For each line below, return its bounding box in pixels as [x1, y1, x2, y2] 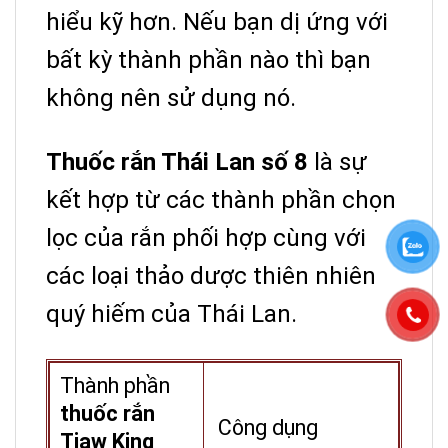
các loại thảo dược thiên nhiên [46, 262, 376, 291]
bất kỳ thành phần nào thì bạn [46, 46, 371, 75]
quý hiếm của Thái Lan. [46, 300, 297, 329]
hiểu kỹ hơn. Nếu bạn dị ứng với [46, 8, 388, 37]
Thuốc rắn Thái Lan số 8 [46, 148, 308, 177]
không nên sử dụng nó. [46, 84, 296, 113]
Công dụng [213, 415, 318, 441]
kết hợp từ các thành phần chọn [46, 186, 396, 215]
